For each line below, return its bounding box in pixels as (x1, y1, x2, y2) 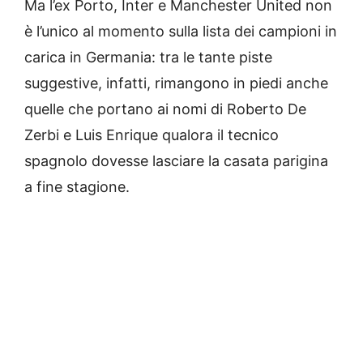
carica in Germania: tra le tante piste (24, 49, 272, 66)
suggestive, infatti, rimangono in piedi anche (24, 75, 328, 92)
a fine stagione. (24, 178, 130, 196)
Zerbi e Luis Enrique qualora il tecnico (24, 126, 279, 144)
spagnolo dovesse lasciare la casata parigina (24, 152, 328, 170)
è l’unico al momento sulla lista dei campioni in (24, 23, 337, 41)
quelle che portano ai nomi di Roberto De (24, 100, 306, 118)
